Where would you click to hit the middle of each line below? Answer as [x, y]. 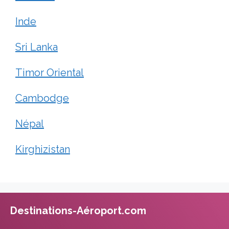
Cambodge [42, 98]
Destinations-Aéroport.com [78, 210]
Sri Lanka [37, 47]
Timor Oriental [50, 72]
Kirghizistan [43, 149]
